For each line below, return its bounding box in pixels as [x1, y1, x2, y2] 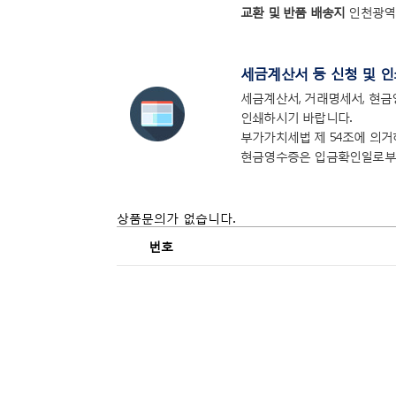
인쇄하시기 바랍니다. [240, 109, 352, 126]
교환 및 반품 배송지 [240, 4, 346, 20]
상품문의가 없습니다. [117, 209, 235, 226]
